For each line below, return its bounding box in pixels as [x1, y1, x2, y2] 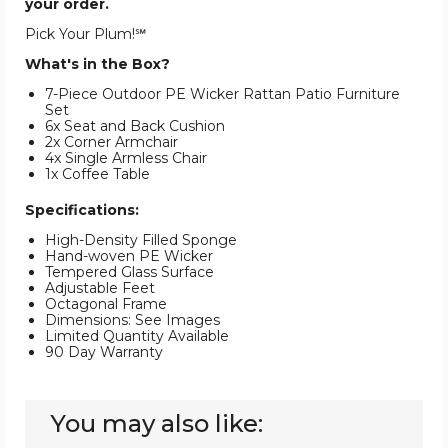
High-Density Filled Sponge [45, 231, 237, 250]
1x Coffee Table [45, 165, 150, 184]
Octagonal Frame [45, 295, 167, 314]
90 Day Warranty [45, 343, 163, 362]
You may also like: [50, 409, 263, 439]
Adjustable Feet [45, 279, 155, 298]
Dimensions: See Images [45, 311, 220, 330]
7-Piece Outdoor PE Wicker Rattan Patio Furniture [45, 85, 400, 104]
